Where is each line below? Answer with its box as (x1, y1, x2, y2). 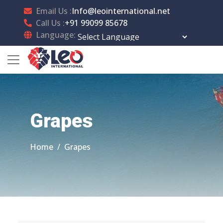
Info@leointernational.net (72, 5, 170, 16)
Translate (152, 45, 189, 56)
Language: (36, 29, 76, 40)
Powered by (88, 45, 134, 56)
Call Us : (36, 17, 65, 28)
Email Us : (36, 5, 72, 16)
